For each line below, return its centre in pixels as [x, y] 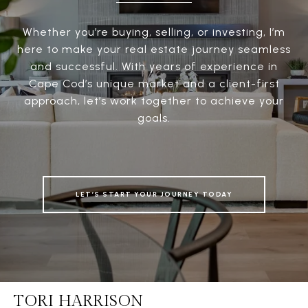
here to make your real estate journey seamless [154, 49]
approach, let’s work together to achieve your [154, 101]
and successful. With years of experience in [154, 67]
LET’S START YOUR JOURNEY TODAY [154, 195]
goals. [154, 118]
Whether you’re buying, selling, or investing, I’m [154, 32]
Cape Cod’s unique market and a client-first [154, 84]
